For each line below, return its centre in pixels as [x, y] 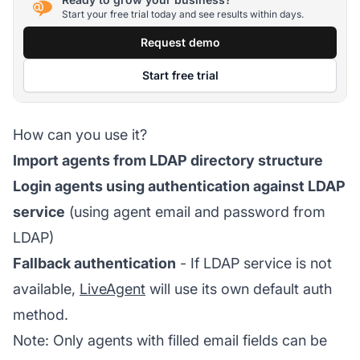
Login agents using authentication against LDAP [179, 186]
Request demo [180, 42]
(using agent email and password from [195, 211]
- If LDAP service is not [254, 263]
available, [46, 288]
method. [41, 314]
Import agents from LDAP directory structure [168, 160]
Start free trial [180, 75]
